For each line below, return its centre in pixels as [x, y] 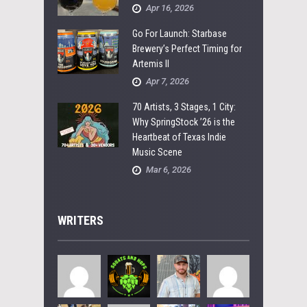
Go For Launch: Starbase [180, 33]
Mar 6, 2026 [169, 169]
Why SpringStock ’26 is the [184, 122]
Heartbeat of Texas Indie [179, 137]
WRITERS [81, 220]
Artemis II [151, 63]
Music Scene [157, 152]
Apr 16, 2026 [170, 8]
